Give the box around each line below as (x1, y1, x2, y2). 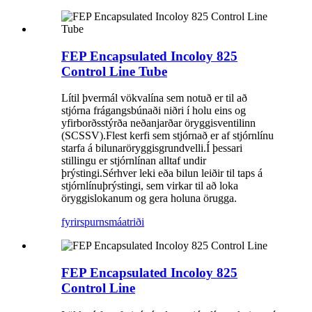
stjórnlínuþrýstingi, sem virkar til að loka (61, 180, 238, 192)
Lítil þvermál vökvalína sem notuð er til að (61, 92, 247, 104)
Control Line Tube (61, 63, 167, 79)
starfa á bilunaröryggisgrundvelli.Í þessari (61, 142, 242, 155)
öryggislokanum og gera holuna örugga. (61, 192, 237, 205)
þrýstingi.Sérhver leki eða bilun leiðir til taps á (61, 167, 263, 180)
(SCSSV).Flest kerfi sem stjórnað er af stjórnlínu (61, 130, 274, 142)
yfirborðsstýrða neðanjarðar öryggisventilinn (61, 117, 256, 130)
